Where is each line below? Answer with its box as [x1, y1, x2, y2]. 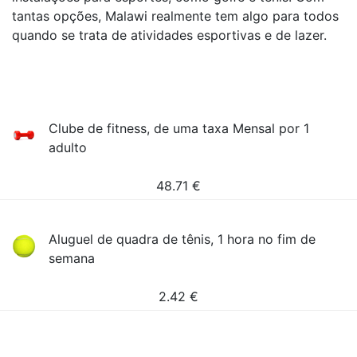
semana [49, 250, 96, 266]
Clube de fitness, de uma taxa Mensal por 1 [49, 120, 310, 136]
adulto [49, 139, 88, 155]
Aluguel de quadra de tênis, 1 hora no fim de [49, 231, 316, 247]
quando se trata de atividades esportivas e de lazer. [12, 27, 327, 43]
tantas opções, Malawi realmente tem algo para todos [12, 8, 339, 24]
